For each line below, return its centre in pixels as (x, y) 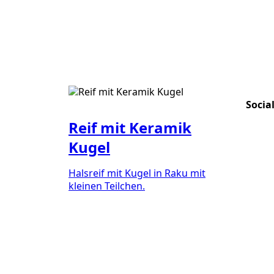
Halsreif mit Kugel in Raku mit (137, 173)
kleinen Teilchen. (107, 186)
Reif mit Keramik (130, 127)
